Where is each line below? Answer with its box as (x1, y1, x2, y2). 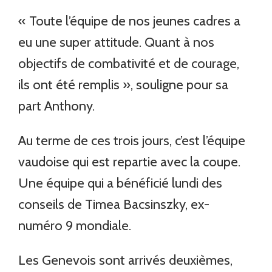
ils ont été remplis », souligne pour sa (18, 76, 229, 93)
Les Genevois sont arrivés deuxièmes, (18, 251, 233, 268)
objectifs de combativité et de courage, (18, 55, 240, 72)
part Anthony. (18, 97, 95, 114)
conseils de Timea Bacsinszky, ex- (18, 195, 210, 212)
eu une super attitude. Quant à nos (18, 33, 215, 50)
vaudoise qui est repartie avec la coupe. (18, 153, 241, 170)
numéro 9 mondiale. (18, 217, 132, 234)
